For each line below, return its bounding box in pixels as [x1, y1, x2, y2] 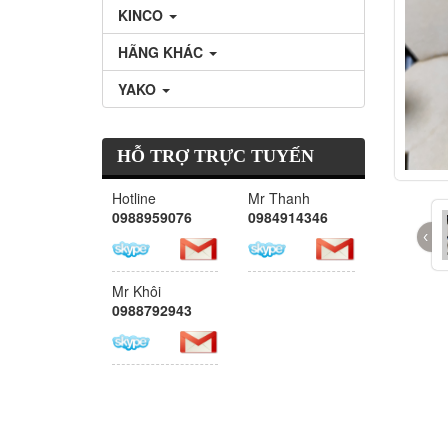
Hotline [112, 188, 156, 208]
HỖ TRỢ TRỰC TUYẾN [117, 146, 314, 166]
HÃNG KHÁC [118, 42, 207, 62]
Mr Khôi [112, 280, 161, 301]
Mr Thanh [248, 188, 311, 208]
